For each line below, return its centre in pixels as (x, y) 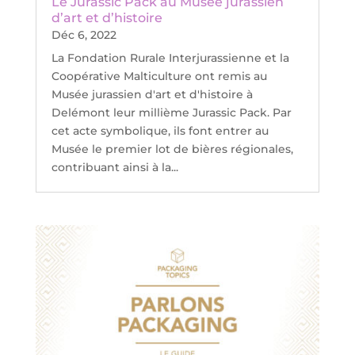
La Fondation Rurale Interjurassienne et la (170, 57)
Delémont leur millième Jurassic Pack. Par (171, 112)
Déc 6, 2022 (84, 34)
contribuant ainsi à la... (115, 167)
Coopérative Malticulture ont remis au (159, 76)
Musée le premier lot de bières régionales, (172, 149)
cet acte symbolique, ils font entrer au (160, 130)
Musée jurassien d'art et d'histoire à (152, 94)
